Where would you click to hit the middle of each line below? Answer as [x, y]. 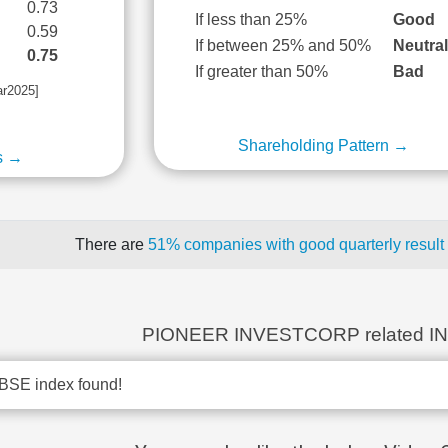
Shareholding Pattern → [324, 145]
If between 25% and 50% [283, 45]
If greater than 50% [262, 71]
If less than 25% [251, 19]
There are [111, 244]
